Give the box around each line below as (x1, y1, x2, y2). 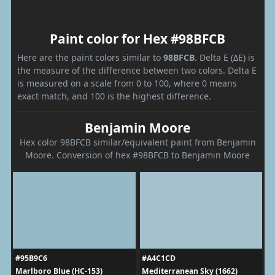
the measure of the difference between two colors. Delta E (17, 64, 257, 76)
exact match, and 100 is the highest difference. (17, 90, 211, 102)
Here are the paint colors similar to (17, 51, 163, 63)
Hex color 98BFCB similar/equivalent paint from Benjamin (19, 136, 256, 148)
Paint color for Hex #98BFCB (50, 29, 225, 47)
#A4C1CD (142, 252, 176, 263)
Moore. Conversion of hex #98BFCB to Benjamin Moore (25, 149, 250, 161)
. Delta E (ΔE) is (195, 51, 255, 63)
